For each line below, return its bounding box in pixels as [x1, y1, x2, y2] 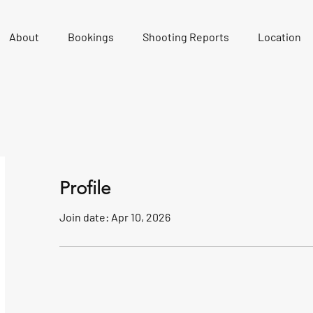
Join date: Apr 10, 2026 [59, 210, 170, 224]
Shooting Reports [143, 30, 230, 43]
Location [258, 30, 302, 43]
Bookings [68, 30, 115, 43]
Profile [59, 177, 110, 199]
